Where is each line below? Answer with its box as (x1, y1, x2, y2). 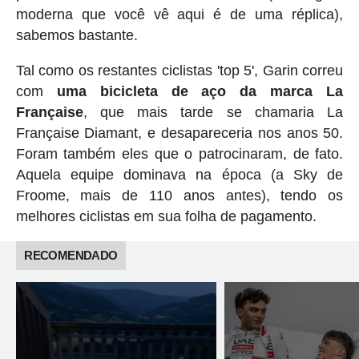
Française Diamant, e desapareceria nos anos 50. (15, 125, 344, 142)
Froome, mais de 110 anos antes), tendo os (15, 188, 344, 204)
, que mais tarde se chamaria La (83, 104, 344, 121)
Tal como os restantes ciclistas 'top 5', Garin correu (15, 63, 344, 79)
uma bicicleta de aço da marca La (42, 83, 344, 100)
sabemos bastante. (15, 27, 138, 44)
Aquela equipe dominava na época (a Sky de (15, 167, 344, 184)
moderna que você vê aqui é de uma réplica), (15, 6, 344, 23)
